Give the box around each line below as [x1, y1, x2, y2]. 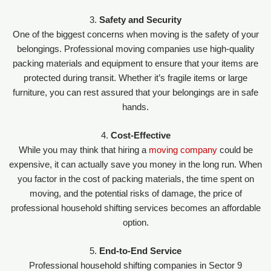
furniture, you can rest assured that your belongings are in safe [13, 87, 258, 97]
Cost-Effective [110, 131, 171, 141]
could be [217, 145, 253, 155]
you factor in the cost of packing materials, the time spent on [17, 174, 254, 184]
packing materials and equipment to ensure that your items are [13, 58, 258, 68]
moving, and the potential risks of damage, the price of [29, 189, 242, 199]
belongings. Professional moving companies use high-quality [16, 44, 255, 54]
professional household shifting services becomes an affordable [10, 203, 261, 214]
